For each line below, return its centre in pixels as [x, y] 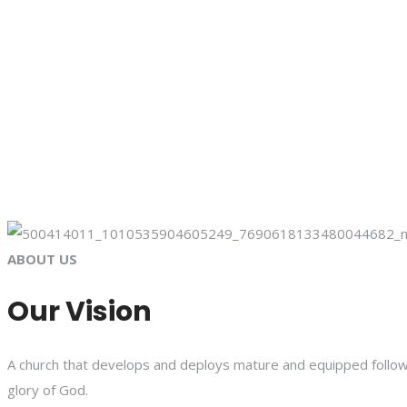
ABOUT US [42, 259]
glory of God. [48, 389]
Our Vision [79, 311]
